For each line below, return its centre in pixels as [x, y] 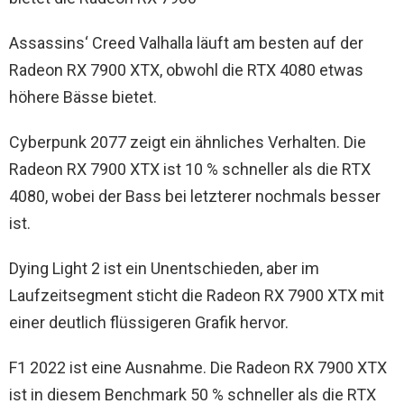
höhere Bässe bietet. [83, 96]
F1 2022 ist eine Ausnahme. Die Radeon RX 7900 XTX [198, 367]
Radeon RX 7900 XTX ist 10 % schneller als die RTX [190, 169]
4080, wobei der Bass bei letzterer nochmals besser [195, 196]
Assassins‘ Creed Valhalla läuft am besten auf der [186, 42]
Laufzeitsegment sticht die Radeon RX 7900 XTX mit [197, 295]
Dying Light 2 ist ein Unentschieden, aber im [164, 268]
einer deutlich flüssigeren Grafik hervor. [149, 322]
